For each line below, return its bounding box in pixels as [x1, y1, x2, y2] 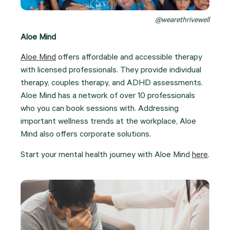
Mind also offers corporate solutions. [21, 130, 151, 140]
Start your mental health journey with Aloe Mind [21, 150, 192, 160]
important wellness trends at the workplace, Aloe [21, 118, 196, 127]
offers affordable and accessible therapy [56, 53, 202, 63]
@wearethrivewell [155, 16, 209, 25]
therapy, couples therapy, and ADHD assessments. [21, 79, 203, 89]
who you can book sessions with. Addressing [21, 105, 179, 114]
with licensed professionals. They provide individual [21, 66, 201, 76]
